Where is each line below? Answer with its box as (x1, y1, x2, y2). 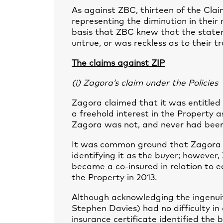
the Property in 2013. (72, 174, 157, 182)
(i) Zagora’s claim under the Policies (72, 79, 218, 88)
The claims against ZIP (72, 59, 165, 68)
